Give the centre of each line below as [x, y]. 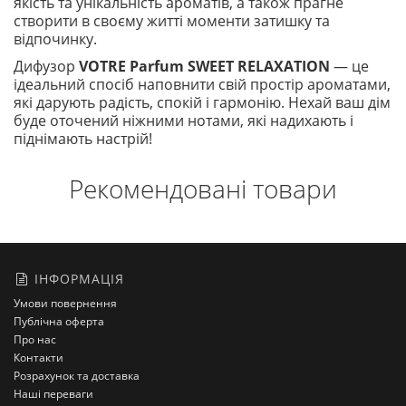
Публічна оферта [59, 321]
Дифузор [46, 66]
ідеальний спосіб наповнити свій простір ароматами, [202, 84]
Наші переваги [53, 394]
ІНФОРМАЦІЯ [77, 279]
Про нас [35, 339]
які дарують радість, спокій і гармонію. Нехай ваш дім [202, 102]
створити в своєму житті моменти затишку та [172, 21]
